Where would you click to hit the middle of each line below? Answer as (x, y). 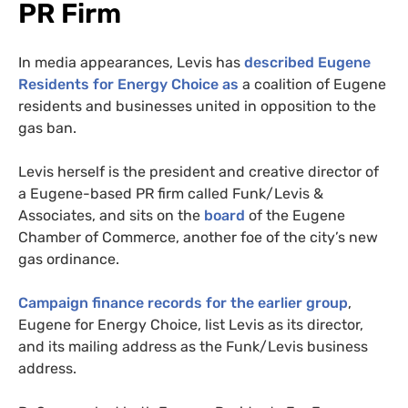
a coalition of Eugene (312, 84)
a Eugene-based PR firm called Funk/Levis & (171, 193)
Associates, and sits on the (109, 215)
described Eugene (306, 62)
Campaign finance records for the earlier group (183, 302)
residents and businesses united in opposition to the (197, 106)
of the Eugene (295, 215)
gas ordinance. (69, 259)
